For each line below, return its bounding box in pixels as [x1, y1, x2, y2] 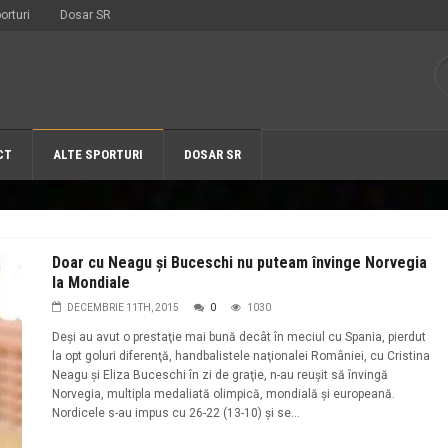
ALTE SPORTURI [53, 147, 143, 162]
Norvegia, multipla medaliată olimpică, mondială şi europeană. [51, 387, 395, 401]
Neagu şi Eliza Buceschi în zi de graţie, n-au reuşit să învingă [51, 368, 388, 382]
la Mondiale [51, 273, 130, 292]
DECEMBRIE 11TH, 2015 [66, 302, 179, 313]
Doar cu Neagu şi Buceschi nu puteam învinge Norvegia [51, 253, 427, 272]
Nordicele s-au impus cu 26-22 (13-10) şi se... [51, 406, 300, 420]
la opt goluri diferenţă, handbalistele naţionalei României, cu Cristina [51, 349, 430, 363]
